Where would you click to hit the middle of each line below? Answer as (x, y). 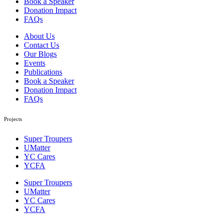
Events (35, 63)
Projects (13, 119)
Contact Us (42, 45)
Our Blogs (40, 54)
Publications (43, 72)
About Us (39, 36)
